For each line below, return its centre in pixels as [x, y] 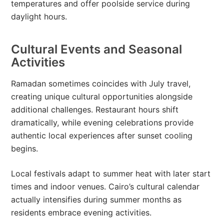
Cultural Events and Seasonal [97, 49]
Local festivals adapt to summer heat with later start [111, 173]
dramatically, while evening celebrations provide [102, 122]
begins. [25, 148]
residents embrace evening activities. [81, 212]
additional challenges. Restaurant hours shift [95, 109]
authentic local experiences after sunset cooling [102, 135]
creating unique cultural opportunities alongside [102, 96]
